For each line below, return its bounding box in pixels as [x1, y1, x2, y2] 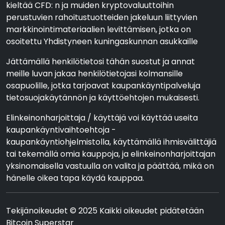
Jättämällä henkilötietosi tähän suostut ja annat [6, 56, 195, 67]
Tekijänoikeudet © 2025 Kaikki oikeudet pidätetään [6, 205, 204, 216]
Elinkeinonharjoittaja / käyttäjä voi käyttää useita [6, 112, 198, 124]
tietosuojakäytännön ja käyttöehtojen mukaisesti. [6, 92, 199, 103]
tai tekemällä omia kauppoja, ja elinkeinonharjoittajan [6, 148, 215, 160]
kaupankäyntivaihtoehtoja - [6, 124, 116, 136]
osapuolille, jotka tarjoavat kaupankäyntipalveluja [6, 80, 200, 91]
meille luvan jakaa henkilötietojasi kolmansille [6, 68, 183, 79]
